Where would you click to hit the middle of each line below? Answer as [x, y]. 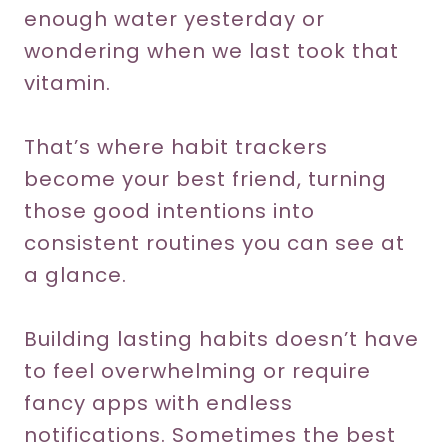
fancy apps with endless [158, 403]
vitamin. [67, 83]
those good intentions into [169, 211]
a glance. [75, 275]
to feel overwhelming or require [197, 371]
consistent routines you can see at [214, 243]
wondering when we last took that [211, 51]
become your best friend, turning [205, 179]
